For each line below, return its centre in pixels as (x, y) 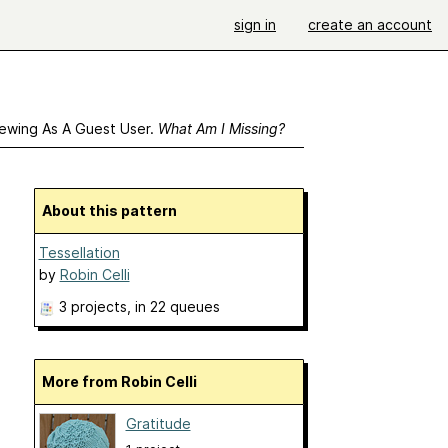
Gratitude (158, 423)
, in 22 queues (173, 306)
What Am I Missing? (221, 128)
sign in (255, 24)
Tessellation (79, 252)
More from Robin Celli (125, 381)
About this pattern (114, 210)
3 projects (92, 306)
